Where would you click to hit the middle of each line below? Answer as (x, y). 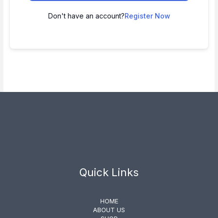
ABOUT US (109, 210)
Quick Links (109, 172)
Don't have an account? (86, 16)
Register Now (147, 16)
